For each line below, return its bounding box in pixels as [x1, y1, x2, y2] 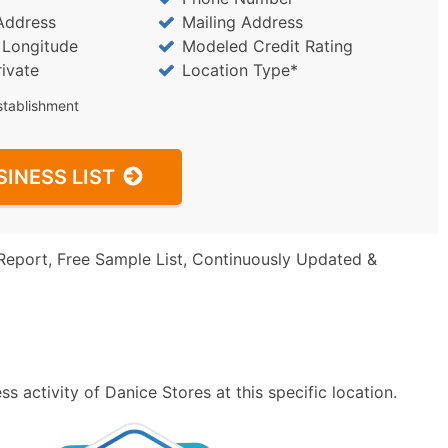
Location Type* [181, 60, 298, 80]
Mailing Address [181, 12, 303, 32]
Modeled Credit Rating [181, 36, 353, 56]
